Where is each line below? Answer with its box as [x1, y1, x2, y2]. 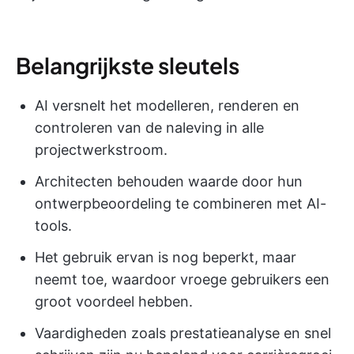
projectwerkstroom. [35, 141, 168, 158]
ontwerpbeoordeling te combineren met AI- [35, 195, 326, 212]
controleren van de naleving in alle [35, 119, 264, 136]
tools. [35, 217, 72, 234]
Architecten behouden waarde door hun [35, 173, 303, 190]
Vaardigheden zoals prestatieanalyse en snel [35, 325, 331, 341]
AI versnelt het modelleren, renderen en [35, 97, 299, 114]
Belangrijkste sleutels [16, 51, 239, 79]
